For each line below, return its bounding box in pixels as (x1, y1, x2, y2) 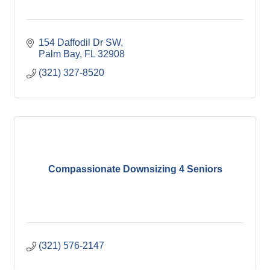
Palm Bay (39, 48, 80, 59)
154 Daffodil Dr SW (39, 37, 121, 48)
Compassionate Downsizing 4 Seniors (48, 164, 222, 175)
